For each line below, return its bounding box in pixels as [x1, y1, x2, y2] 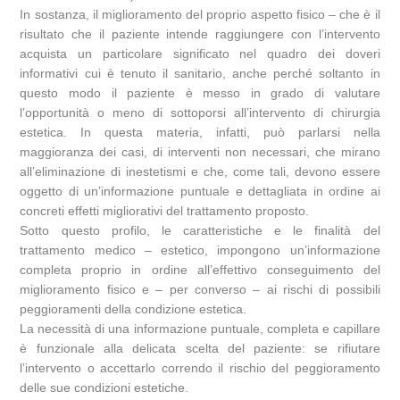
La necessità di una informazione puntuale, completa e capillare [20, 321, 380, 337]
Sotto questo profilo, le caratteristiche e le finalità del [20, 223, 380, 238]
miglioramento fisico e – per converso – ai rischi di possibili [20, 282, 380, 297]
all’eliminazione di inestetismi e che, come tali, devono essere [20, 164, 380, 179]
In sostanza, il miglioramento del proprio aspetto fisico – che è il [20, 7, 380, 22]
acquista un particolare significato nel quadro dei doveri [20, 46, 380, 62]
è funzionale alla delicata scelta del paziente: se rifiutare [20, 341, 380, 356]
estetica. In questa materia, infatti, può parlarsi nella [20, 125, 380, 140]
